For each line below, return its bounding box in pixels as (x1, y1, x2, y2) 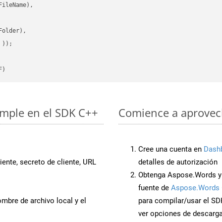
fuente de (138, 183, 171, 192)
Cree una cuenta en (138, 144, 204, 154)
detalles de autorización (138, 157, 218, 166)
